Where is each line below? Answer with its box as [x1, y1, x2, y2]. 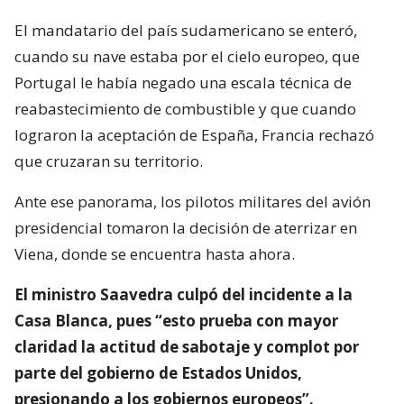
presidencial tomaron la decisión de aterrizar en [14, 216, 357, 238]
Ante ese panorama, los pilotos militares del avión [14, 190, 371, 212]
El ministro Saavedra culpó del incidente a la [14, 283, 353, 305]
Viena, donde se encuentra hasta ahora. [14, 243, 295, 264]
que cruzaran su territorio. [14, 150, 203, 171]
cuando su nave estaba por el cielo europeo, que [14, 45, 360, 67]
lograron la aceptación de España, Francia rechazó [14, 124, 374, 145]
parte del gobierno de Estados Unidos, [14, 362, 302, 383]
